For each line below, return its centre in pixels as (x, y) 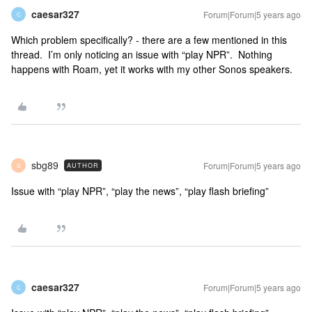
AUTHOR (83, 165)
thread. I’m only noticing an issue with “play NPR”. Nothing (142, 54)
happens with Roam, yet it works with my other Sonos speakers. (153, 69)
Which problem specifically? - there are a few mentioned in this (149, 40)
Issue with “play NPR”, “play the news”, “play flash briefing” (140, 191)
